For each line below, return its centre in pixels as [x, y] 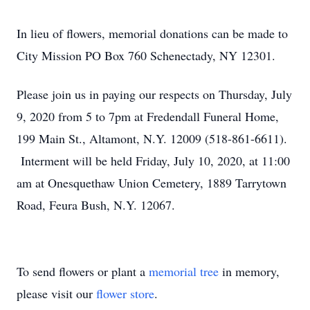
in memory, [249, 271]
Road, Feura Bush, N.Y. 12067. [96, 205]
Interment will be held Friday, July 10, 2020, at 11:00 [153, 161]
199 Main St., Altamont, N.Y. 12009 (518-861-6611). [152, 138]
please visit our [56, 293]
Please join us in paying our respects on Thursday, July [154, 94]
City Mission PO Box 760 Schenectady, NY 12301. [146, 55]
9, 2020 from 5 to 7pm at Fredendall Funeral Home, [148, 116]
